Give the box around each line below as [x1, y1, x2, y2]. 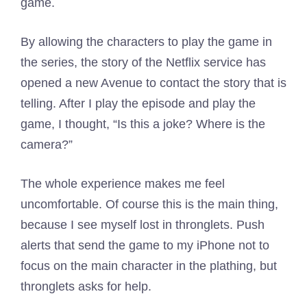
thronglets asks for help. [21, 280, 151, 293]
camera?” [21, 138, 73, 151]
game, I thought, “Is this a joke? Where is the [21, 117, 265, 131]
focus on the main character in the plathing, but [21, 259, 277, 273]
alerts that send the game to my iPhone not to [21, 238, 269, 252]
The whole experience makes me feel [21, 177, 225, 191]
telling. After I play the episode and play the [21, 97, 256, 110]
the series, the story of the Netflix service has [21, 56, 266, 69]
